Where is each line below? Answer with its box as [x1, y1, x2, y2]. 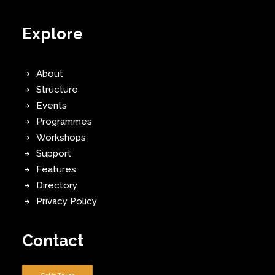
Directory [36, 180, 77, 191]
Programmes [36, 116, 92, 127]
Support [36, 148, 71, 159]
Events [36, 100, 67, 111]
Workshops [36, 132, 86, 143]
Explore [22, 25, 83, 43]
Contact [22, 231, 83, 250]
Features [36, 164, 76, 175]
